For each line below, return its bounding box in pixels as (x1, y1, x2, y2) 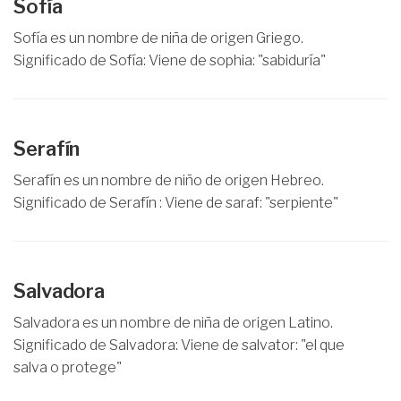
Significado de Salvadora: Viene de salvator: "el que (13, 337, 345, 354)
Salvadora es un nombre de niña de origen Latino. (13, 314, 333, 331)
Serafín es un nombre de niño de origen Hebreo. (13, 172, 324, 189)
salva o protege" (13, 359, 122, 376)
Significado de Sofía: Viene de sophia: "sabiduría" (13, 52, 326, 69)
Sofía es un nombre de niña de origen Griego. (13, 30, 303, 47)
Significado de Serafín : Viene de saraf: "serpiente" (13, 194, 338, 211)
